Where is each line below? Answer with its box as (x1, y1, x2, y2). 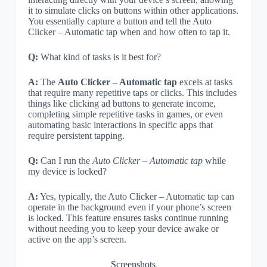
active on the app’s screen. (27, 234, 126, 244)
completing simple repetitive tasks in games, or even (27, 108, 223, 119)
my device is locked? (27, 166, 107, 176)
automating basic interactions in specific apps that (27, 119, 213, 130)
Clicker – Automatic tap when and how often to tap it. (27, 26, 230, 37)
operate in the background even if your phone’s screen (27, 201, 231, 212)
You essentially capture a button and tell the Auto (27, 15, 212, 26)
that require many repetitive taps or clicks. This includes (27, 87, 237, 98)
